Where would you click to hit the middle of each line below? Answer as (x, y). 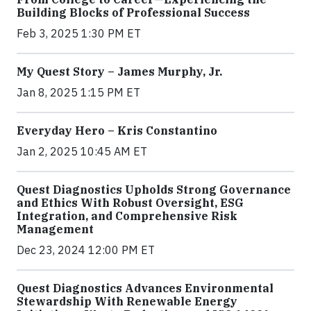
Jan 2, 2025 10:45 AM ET (82, 151)
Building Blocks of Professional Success (133, 12)
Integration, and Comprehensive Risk (127, 216)
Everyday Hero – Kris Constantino (117, 131)
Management (55, 229)
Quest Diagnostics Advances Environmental (145, 288)
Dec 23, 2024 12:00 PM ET (86, 250)
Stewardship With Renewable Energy (127, 301)
